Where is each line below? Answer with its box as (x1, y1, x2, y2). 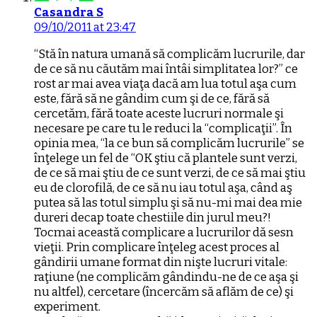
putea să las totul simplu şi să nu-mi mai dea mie (34, 195, 302, 210)
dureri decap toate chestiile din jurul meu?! (34, 209, 271, 225)
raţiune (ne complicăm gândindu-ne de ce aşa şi (34, 269, 299, 284)
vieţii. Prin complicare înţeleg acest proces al (34, 239, 279, 255)
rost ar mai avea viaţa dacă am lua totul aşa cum (34, 76, 296, 91)
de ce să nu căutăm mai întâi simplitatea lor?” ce (34, 61, 298, 76)
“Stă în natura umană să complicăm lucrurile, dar (34, 46, 305, 62)
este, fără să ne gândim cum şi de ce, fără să (34, 91, 270, 106)
